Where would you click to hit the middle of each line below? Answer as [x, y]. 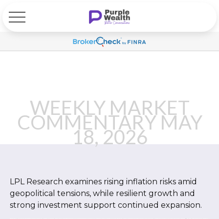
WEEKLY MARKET [109, 108]
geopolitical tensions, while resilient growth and [102, 193]
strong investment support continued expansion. [106, 205]
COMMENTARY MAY [109, 122]
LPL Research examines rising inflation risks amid [103, 182]
